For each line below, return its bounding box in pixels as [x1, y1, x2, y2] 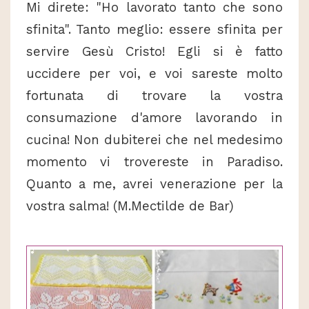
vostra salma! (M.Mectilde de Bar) [26, 198, 234, 214]
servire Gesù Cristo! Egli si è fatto [26, 43, 283, 59]
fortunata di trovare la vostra [26, 88, 283, 103]
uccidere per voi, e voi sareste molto [26, 66, 283, 81]
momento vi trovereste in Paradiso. [26, 154, 283, 170]
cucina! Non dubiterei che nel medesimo [26, 132, 283, 148]
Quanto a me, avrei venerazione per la [26, 176, 283, 192]
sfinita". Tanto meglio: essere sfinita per [26, 21, 283, 37]
